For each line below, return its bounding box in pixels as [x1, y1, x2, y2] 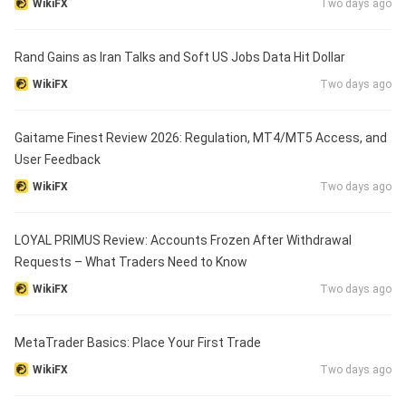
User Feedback [14, 152, 101, 168]
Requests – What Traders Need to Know [14, 255, 247, 270]
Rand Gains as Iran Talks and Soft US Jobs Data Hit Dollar [14, 50, 345, 65]
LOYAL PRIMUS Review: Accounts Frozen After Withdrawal [14, 233, 352, 248]
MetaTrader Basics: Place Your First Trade [14, 335, 261, 351]
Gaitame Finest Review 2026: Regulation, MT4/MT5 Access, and [14, 130, 387, 146]
